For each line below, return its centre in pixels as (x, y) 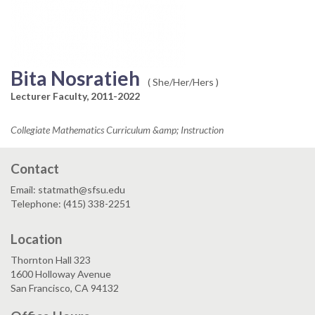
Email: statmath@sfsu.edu (68, 190)
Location (36, 239)
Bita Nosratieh (75, 78)
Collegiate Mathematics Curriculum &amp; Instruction (117, 130)
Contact (35, 169)
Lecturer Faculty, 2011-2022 (75, 96)
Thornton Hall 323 (51, 260)
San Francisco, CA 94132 (65, 288)
